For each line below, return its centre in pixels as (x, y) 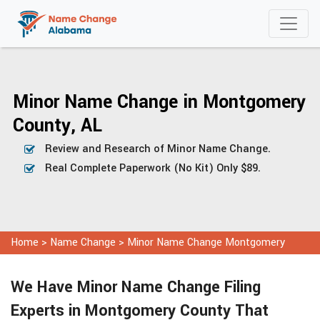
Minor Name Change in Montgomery (159, 102)
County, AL (57, 125)
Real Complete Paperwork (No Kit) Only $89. (153, 168)
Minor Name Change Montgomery (206, 242)
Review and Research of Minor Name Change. (158, 149)
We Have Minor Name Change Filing (136, 287)
